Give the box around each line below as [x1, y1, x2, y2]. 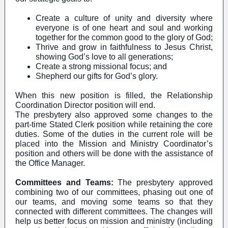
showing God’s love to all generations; [36, 52, 173, 61]
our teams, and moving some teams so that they [15, 197, 213, 206]
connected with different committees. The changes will [15, 207, 213, 216]
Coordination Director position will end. [15, 101, 155, 109]
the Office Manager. [15, 159, 85, 167]
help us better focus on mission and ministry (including [15, 217, 213, 225]
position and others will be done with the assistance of [15, 149, 213, 158]
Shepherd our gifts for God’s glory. [36, 72, 158, 80]
